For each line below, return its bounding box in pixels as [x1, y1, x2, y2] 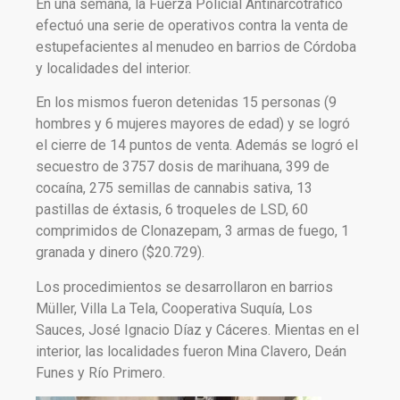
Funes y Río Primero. [36, 363, 165, 381]
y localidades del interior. [36, 60, 191, 77]
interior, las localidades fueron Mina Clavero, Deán [36, 342, 346, 360]
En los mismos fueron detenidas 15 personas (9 [36, 94, 337, 112]
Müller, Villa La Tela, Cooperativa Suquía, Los [36, 299, 312, 317]
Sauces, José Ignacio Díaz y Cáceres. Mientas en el [36, 321, 359, 338]
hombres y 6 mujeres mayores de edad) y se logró [36, 115, 350, 133]
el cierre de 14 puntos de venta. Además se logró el [36, 137, 358, 154]
